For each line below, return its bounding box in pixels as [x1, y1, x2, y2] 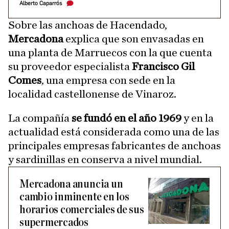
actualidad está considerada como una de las [8, 126, 219, 138]
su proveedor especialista [8, 61, 132, 73]
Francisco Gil [132, 61, 195, 73]
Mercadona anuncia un [19, 178, 123, 191]
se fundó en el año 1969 [72, 112, 181, 124]
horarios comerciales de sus [19, 204, 144, 216]
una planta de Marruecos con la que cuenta [8, 47, 212, 59]
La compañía [8, 112, 72, 124]
